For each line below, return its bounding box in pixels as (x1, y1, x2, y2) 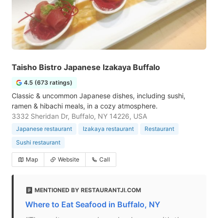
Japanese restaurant (16, 125, 72, 132)
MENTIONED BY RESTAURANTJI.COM (35, 186, 141, 194)
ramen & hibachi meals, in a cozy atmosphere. (12, 102, 158, 110)
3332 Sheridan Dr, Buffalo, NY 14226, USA (12, 112, 147, 120)
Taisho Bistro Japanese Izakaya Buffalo (12, 62, 160, 72)
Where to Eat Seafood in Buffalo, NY (25, 200, 160, 209)
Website (58, 156, 79, 163)
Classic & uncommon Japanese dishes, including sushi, (12, 91, 185, 100)
